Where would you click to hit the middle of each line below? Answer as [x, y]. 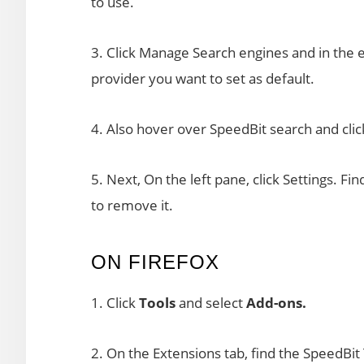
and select [211, 303]
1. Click [115, 303]
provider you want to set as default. [203, 78]
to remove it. [132, 205]
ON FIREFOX [155, 262]
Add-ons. [276, 303]
